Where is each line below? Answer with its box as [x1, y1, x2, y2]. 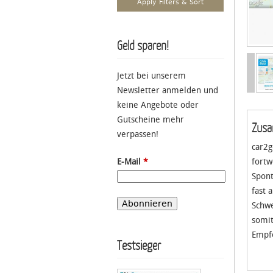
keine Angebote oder [117, 99, 199, 110]
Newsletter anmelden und [117, 85, 218, 96]
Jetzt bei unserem [117, 70, 186, 81]
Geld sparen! [117, 37, 169, 52]
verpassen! [117, 129, 158, 140]
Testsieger [117, 237, 161, 252]
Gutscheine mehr [117, 114, 184, 125]
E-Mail [117, 156, 143, 167]
